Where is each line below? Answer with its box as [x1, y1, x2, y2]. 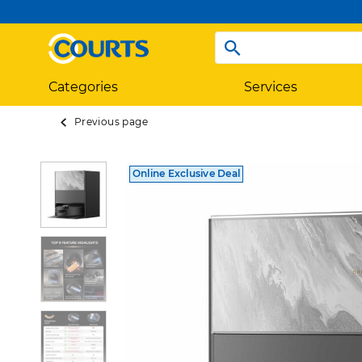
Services [243, 78, 297, 95]
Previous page [74, 115, 148, 128]
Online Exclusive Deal [132, 167, 241, 180]
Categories [48, 78, 118, 95]
